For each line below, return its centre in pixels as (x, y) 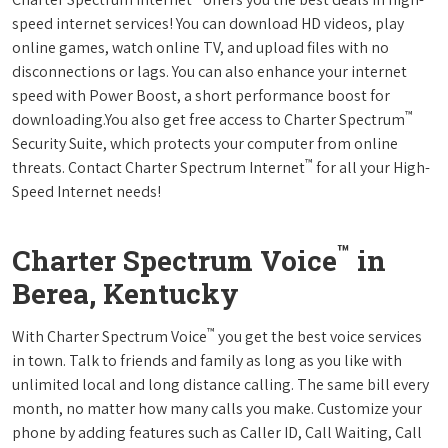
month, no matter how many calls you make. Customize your (217, 408)
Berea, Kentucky (125, 293)
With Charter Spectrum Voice (109, 336)
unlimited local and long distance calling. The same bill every (220, 384)
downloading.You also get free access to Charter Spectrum (208, 119)
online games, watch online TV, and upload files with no (200, 47)
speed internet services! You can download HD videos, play (208, 23)
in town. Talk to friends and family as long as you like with (207, 360)
